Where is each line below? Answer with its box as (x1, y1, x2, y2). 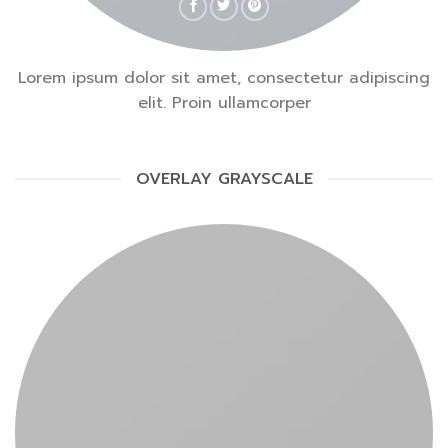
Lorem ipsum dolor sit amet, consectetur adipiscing (18, 65, 430, 90)
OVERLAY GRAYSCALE (135, 166, 313, 191)
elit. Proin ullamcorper (137, 90, 311, 115)
